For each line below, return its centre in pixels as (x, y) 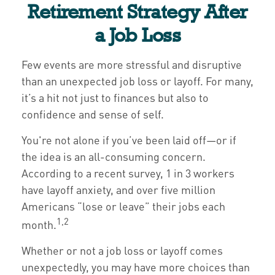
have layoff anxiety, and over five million (118, 189)
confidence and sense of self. (94, 114)
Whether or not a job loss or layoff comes (122, 250)
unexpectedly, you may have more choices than (136, 267)
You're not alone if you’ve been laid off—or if (129, 140)
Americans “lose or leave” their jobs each (123, 206)
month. (39, 224)
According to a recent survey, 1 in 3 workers (128, 173)
